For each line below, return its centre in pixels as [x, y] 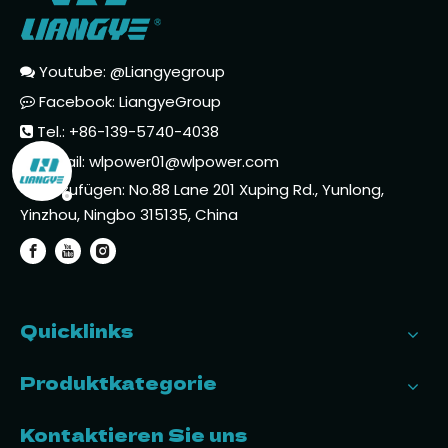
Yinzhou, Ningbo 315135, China [129, 214]
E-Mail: [62, 161]
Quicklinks [76, 329]
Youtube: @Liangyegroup [130, 71]
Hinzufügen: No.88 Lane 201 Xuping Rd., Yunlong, [209, 189]
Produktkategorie [118, 381]
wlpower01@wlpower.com [184, 161]
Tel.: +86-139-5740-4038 [126, 131]
